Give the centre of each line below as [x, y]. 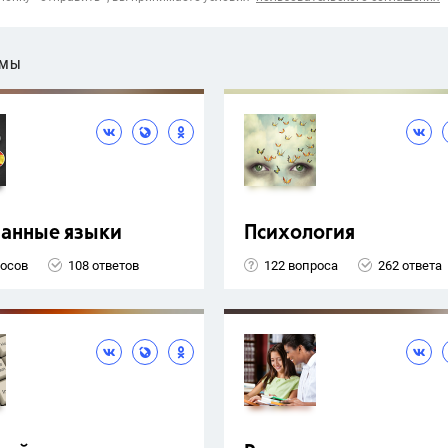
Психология [299, 234]
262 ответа [410, 265]
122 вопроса [301, 265]
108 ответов [103, 265]
